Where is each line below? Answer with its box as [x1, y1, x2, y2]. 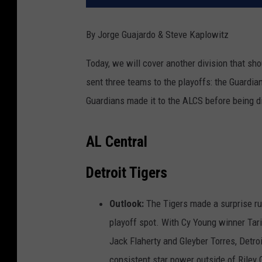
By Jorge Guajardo [86, 29, 156, 41]
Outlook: [109, 198, 144, 210]
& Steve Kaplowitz [156, 29, 229, 41]
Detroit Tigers [86, 164, 167, 182]
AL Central [86, 133, 147, 151]
